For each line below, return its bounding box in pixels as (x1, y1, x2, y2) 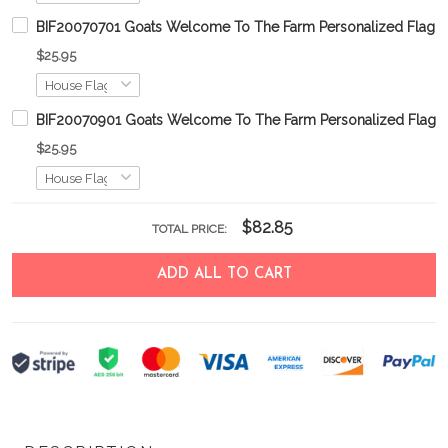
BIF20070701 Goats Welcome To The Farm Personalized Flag (36, 19, 435, 35)
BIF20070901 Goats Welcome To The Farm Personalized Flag (36, 112, 436, 128)
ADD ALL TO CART (156, 267, 292, 282)
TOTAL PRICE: (151, 222, 230, 236)
